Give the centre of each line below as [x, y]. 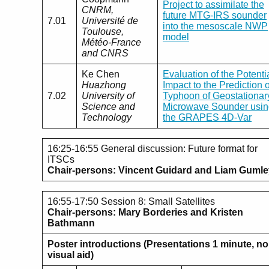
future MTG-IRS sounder [215, 15]
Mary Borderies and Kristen [181, 212]
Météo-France [111, 42]
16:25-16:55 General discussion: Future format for [153, 148]
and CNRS [105, 53]
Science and [108, 106]
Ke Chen [101, 74]
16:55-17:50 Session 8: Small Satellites [131, 201]
